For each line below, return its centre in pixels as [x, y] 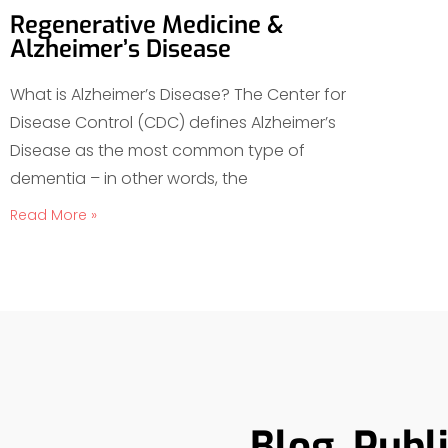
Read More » [53, 215]
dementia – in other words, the [129, 179]
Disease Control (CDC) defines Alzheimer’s [173, 123]
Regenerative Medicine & [147, 25]
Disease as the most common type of [157, 151]
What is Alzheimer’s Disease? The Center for [178, 95]
